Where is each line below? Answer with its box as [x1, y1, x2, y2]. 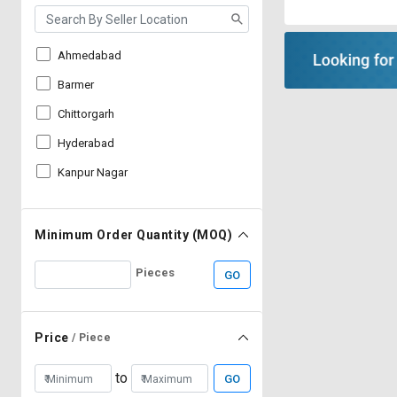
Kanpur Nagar [58, 166, 128, 179]
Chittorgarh [58, 107, 114, 121]
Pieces [135, 266, 175, 279]
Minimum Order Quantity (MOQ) [35, 228, 232, 242]
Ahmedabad [58, 49, 121, 62]
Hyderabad [58, 136, 114, 150]
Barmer [58, 78, 94, 91]
